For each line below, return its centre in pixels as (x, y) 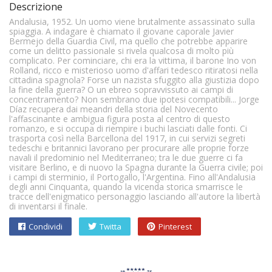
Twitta (110, 226)
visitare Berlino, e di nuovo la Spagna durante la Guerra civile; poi (136, 167)
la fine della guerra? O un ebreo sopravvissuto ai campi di (121, 90)
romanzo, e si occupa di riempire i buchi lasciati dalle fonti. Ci (128, 128)
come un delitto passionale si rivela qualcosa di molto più (121, 51)
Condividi (46, 226)
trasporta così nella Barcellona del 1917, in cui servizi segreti (127, 138)
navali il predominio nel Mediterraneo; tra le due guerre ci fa (126, 158)
